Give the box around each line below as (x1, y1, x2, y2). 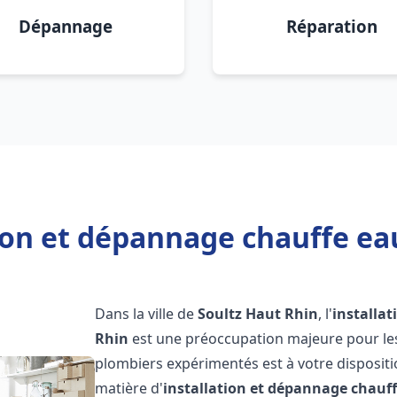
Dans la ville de (95, 304, 198, 323)
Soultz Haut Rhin (198, 304, 319, 323)
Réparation (285, 15, 378, 37)
